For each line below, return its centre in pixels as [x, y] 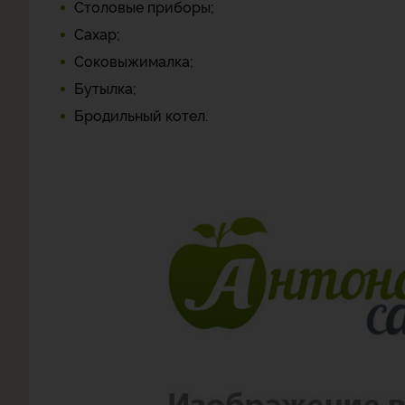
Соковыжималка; [134, 61]
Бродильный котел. [141, 115]
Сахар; [97, 33]
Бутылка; [105, 88]
